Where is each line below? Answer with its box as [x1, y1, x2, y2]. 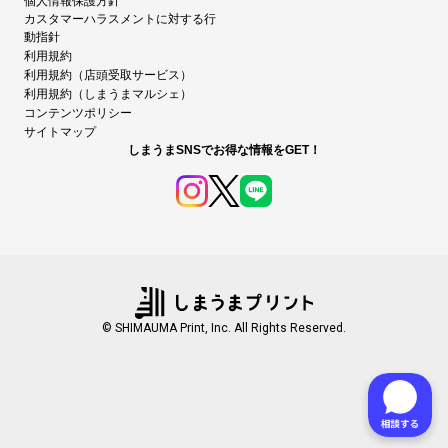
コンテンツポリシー [24, 106, 132, 120]
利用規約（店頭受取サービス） [24, 68, 192, 82]
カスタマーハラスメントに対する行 [24, 12, 216, 26]
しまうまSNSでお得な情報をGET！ [127, 143, 321, 157]
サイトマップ [24, 125, 96, 139]
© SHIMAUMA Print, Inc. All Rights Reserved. [102, 321, 346, 335]
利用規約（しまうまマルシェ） [24, 87, 192, 101]
